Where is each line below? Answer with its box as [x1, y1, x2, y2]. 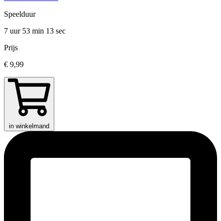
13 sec [46, 26, 66, 35]
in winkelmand [9, 122, 49, 130]
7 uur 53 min [4, 26, 46, 35]
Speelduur [4, 9, 36, 18]
